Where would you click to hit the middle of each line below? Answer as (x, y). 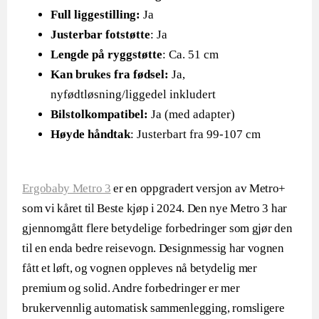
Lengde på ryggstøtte (107, 54)
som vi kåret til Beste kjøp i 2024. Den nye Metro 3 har (155, 208)
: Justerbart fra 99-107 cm (196, 134)
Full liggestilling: (97, 15)
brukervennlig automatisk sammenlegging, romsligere (153, 308)
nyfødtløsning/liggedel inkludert (134, 94)
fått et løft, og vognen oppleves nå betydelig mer (140, 268)
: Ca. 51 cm (191, 54)
